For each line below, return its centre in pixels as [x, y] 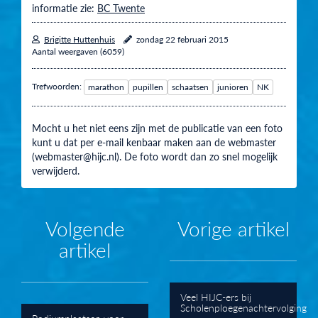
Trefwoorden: [58, 87]
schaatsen [190, 87]
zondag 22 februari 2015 [182, 40]
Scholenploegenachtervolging [243, 307]
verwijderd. [56, 171]
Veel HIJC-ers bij [216, 296]
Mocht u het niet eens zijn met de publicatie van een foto [157, 128]
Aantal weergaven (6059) [78, 52]
